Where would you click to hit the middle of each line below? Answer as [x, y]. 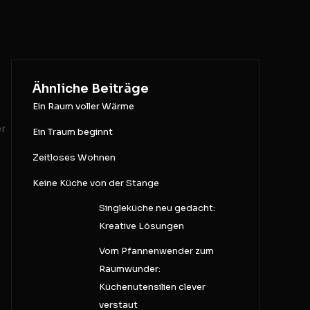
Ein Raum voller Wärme [83, 106]
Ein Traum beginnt [73, 132]
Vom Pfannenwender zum [156, 251]
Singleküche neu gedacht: [157, 208]
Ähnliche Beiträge [91, 89]
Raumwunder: [129, 269]
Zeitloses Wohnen [74, 157]
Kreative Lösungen [141, 226]
